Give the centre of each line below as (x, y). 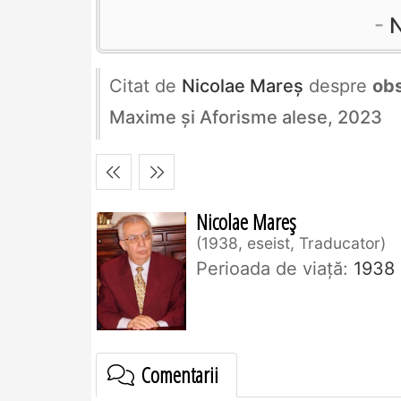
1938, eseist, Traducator (291, 243)
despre (338, 86)
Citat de (145, 86)
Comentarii (178, 375)
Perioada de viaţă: (272, 269)
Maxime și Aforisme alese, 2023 (246, 118)
